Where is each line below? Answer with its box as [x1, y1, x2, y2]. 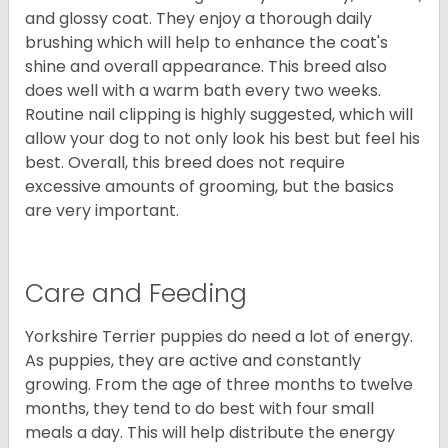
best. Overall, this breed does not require [25, 151, 345, 175]
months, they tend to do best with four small [25, 397, 374, 421]
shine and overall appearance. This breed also [25, 55, 387, 79]
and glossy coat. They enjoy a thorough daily [25, 7, 372, 31]
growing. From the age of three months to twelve [25, 373, 413, 397]
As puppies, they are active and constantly [25, 349, 361, 373]
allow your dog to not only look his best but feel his [25, 127, 420, 151]
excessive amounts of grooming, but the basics [25, 175, 394, 199]
